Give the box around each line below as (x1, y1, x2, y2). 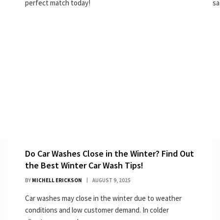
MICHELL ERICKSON (32, 176, 82, 184)
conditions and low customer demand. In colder (25, 205, 169, 215)
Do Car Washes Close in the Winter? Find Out (25, 147, 194, 159)
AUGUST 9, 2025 (92, 176, 131, 184)
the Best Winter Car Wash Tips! (25, 159, 143, 171)
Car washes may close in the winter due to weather (25, 193, 182, 203)
